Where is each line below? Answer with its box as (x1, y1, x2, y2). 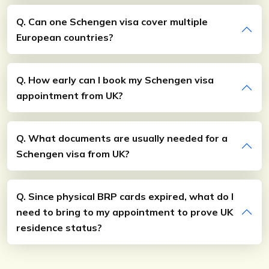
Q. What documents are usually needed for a (16, 132, 228, 145)
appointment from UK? (16, 89, 123, 102)
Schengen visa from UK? (16, 148, 130, 160)
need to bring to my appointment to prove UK (16, 206, 233, 219)
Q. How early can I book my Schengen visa (16, 74, 214, 86)
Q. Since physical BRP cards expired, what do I (16, 190, 234, 203)
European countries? (16, 31, 113, 44)
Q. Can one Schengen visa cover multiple (16, 16, 208, 28)
